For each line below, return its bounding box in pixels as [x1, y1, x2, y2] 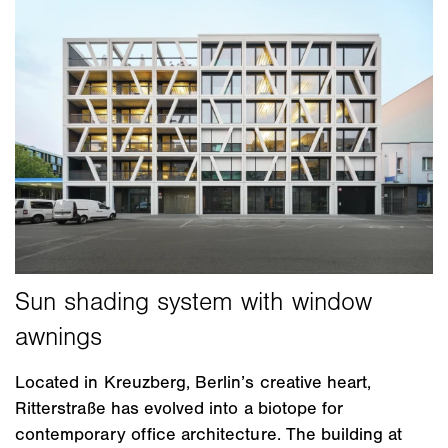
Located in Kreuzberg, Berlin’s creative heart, [15, 371, 372, 394]
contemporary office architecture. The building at [15, 423, 403, 446]
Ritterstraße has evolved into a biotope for [15, 397, 344, 420]
